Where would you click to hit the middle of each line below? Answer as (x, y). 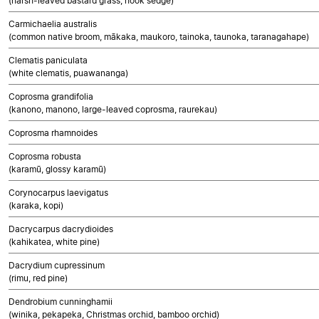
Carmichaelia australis (53, 24)
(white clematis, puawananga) (68, 73)
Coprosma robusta (45, 156)
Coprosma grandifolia (51, 96)
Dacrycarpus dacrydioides (61, 229)
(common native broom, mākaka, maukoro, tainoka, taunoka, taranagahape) (159, 37)
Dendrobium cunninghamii (61, 302)
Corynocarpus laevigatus (58, 193)
